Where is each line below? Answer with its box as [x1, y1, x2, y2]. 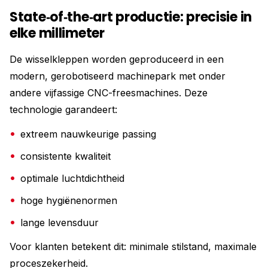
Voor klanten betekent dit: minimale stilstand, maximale [10, 240, 257, 252]
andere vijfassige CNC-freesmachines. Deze [10, 87, 208, 99]
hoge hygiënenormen [20, 194, 117, 206]
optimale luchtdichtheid [20, 172, 124, 184]
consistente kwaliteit [20, 150, 111, 162]
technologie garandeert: [10, 103, 117, 115]
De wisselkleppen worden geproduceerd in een [10, 53, 224, 65]
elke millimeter [10, 24, 105, 42]
